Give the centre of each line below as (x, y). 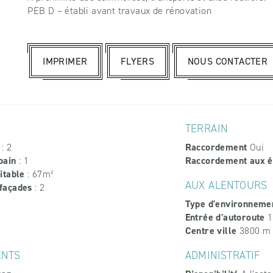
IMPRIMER (65, 62)
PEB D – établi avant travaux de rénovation (120, 11)
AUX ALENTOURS (226, 186)
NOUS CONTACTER (228, 62)
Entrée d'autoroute (225, 218)
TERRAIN (206, 129)
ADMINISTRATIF (223, 256)
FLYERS (137, 62)
